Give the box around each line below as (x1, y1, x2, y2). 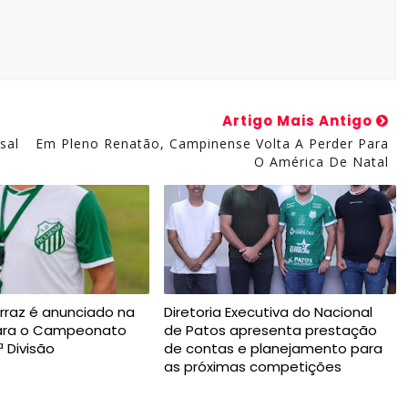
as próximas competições (163, 357, 342, 376)
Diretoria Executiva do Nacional (163, 302, 372, 321)
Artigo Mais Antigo (221, 111, 376, 130)
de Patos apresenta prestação (163, 321, 377, 340)
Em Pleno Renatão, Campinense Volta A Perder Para (35, 135, 389, 152)
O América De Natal (253, 153, 389, 170)
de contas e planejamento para (163, 339, 382, 358)
